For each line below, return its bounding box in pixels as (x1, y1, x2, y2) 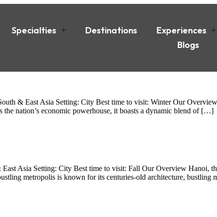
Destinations (85, 25, 137, 36)
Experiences (156, 25, 206, 36)
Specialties (11, 25, 56, 36)
